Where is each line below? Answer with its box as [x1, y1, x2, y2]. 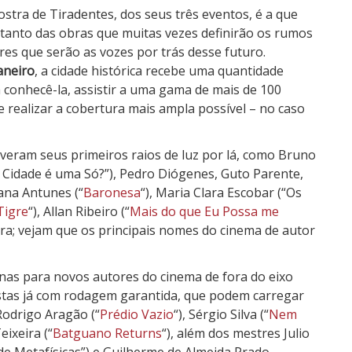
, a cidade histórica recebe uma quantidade [35, 61, 284, 79]
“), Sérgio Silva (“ [174, 305, 269, 323]
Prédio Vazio [100, 305, 174, 323]
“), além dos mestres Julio [162, 324, 310, 342]
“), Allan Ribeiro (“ [28, 202, 130, 220]
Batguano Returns [53, 324, 162, 342]
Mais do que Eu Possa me [130, 202, 279, 220]
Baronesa [83, 183, 141, 201]
